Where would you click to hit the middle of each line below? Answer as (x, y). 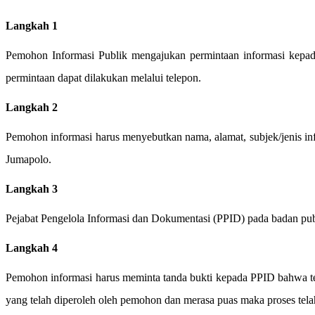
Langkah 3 (32, 189)
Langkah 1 (32, 26)
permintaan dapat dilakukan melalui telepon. (103, 78)
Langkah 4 (32, 248)
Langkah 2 (32, 108)
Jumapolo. (28, 160)
